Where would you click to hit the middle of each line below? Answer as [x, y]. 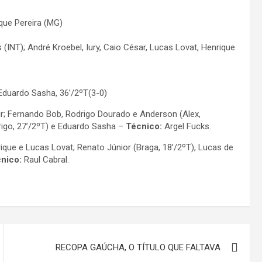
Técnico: [144, 126]
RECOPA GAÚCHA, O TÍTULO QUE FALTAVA [138, 247]
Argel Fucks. [187, 126]
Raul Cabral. [46, 160]
